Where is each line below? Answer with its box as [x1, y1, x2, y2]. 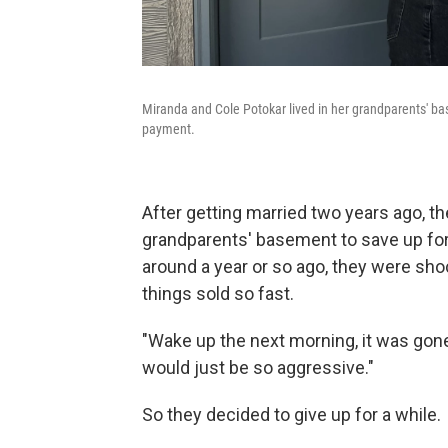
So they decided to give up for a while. [142, 404, 441, 425]
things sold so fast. [142, 283, 294, 304]
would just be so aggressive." [142, 357, 374, 378]
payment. [142, 121, 195, 137]
